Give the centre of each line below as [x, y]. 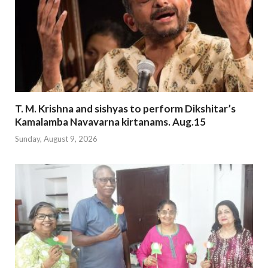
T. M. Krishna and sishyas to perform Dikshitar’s [125, 108]
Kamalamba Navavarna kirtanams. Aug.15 [110, 121]
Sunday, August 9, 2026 [56, 139]
